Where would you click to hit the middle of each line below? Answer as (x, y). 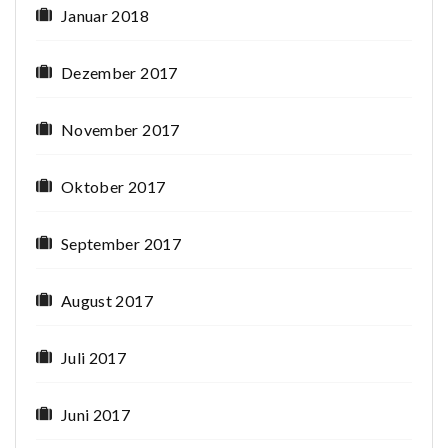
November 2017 (120, 130)
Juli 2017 (94, 358)
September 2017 (121, 244)
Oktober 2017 (113, 187)
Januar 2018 (105, 16)
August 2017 (107, 301)
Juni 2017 (96, 415)
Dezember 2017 (119, 73)
